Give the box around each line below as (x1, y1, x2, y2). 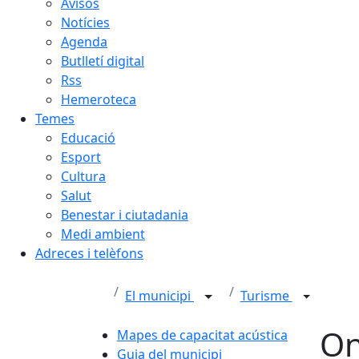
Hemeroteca (61, 91, 136, 108)
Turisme (240, 287, 292, 305)
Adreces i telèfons (35, 244, 143, 262)
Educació (61, 129, 115, 147)
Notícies (61, 14, 110, 31)
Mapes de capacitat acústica (117, 326, 288, 344)
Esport (61, 148, 101, 166)
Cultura (61, 167, 106, 185)
